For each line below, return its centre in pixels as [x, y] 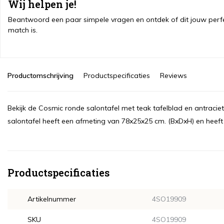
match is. [23, 30]
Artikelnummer [52, 199]
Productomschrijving [40, 75]
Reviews [173, 75]
